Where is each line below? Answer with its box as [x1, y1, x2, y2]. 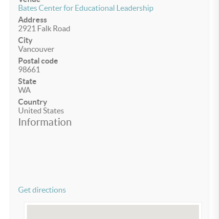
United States [18, 106, 64, 115]
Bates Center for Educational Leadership [18, 3, 153, 13]
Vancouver [18, 44, 54, 54]
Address [18, 15, 47, 24]
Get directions [18, 185, 66, 195]
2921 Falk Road [18, 24, 70, 33]
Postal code [18, 56, 58, 66]
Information [18, 116, 72, 128]
